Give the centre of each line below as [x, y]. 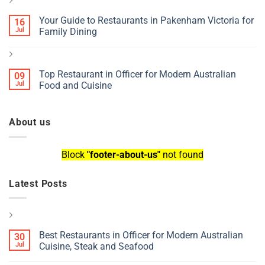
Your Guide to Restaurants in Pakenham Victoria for [146, 21]
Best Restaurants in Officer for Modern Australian [141, 235]
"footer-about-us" [124, 154]
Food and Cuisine [75, 86]
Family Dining [68, 32]
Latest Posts [38, 183]
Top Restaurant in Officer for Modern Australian [138, 75]
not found [182, 154]
